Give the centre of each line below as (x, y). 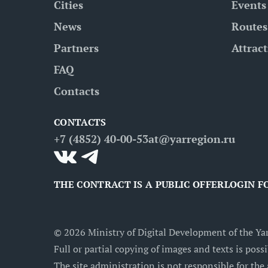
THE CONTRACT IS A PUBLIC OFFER (139, 184)
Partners (76, 48)
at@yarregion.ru (192, 139)
